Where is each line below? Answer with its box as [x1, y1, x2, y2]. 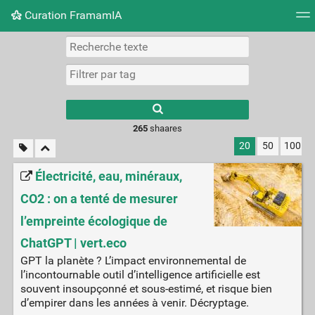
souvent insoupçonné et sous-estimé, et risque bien [20, 282, 272, 296]
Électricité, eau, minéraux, [34, 169, 182, 185]
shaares [147, 122, 182, 134]
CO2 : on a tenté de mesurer [20, 191, 178, 207]
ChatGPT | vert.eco [20, 236, 127, 252]
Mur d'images [108, 39, 176, 53]
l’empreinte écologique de [20, 213, 167, 229]
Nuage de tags [11, 39, 83, 53]
